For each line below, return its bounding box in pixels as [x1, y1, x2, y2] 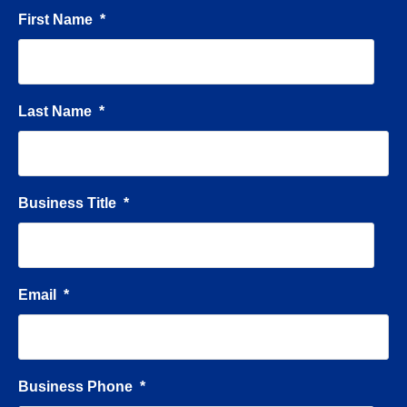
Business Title [18, 195, 116, 212]
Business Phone [18, 379, 133, 395]
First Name [18, 12, 93, 28]
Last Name [18, 104, 92, 120]
